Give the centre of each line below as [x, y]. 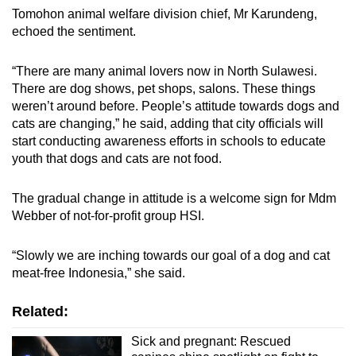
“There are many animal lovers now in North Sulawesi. [164, 72]
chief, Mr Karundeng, [257, 14]
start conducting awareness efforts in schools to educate [169, 141]
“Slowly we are [55, 256]
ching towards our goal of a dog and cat [219, 256]
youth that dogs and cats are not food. [117, 159]
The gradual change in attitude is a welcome [136, 199]
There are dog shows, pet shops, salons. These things [164, 89]
